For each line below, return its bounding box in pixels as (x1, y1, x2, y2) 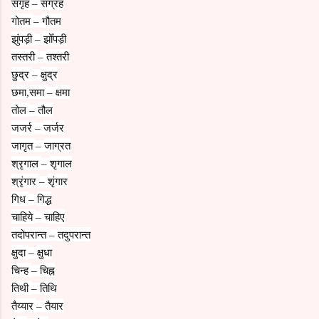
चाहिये (11, 209, 36, 224)
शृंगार (48, 173, 68, 188)
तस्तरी (11, 48, 38, 63)
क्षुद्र (41, 66, 58, 81)
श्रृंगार (11, 173, 39, 188)
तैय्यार (11, 298, 36, 313)
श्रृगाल (11, 155, 41, 170)
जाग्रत (44, 137, 70, 152)
